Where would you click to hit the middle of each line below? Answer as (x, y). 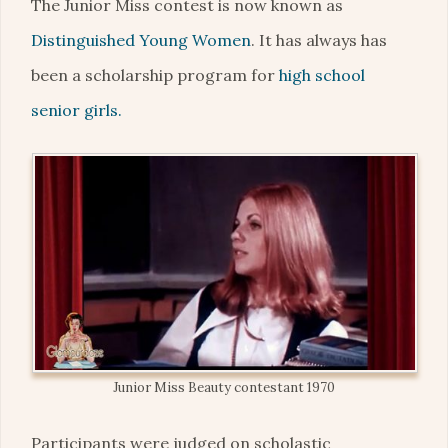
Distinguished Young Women (141, 40)
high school (322, 75)
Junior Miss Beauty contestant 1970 (224, 387)
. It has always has (319, 40)
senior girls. (76, 110)
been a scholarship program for (155, 75)
